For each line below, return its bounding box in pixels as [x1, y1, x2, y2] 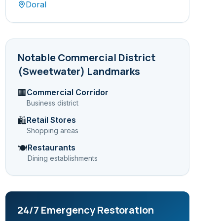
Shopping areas [26, 126, 78, 135]
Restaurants [27, 143, 75, 152]
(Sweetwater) [17, 65, 85, 78]
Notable [17, 51, 58, 64]
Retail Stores [26, 115, 76, 125]
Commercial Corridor [26, 87, 109, 97]
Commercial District [57, 51, 155, 64]
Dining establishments [27, 154, 98, 162]
